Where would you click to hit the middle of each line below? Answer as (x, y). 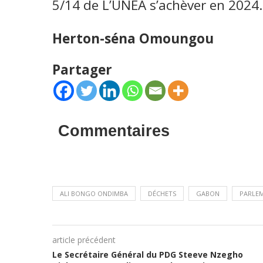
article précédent (84, 240)
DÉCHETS (162, 193)
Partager (82, 70)
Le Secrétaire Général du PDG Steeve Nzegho (147, 254)
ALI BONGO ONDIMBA (94, 193)
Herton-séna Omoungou (133, 38)
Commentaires (114, 131)
